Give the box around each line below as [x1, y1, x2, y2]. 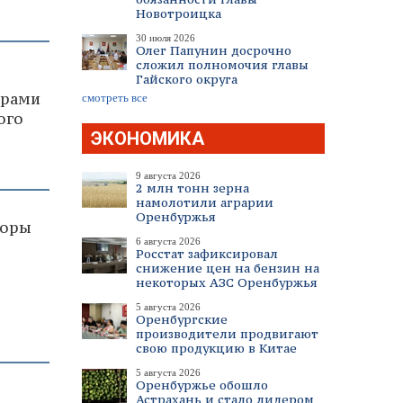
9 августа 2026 [136, 170, 201, 181]
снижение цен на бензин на [136, 260, 319, 276]
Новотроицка [136, 5, 221, 22]
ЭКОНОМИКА [91, 128, 204, 149]
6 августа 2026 [136, 236, 201, 246]
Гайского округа [136, 71, 237, 87]
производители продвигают [136, 326, 318, 342]
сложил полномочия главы [136, 57, 309, 73]
